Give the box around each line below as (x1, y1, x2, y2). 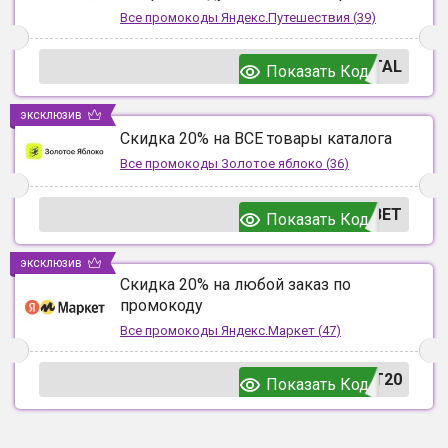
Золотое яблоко (221, 156, 323, 172)
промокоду (120, 296, 203, 316)
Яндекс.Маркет (221, 323, 315, 339)
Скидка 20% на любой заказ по (120, 275, 351, 295)
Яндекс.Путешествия (221, 10, 350, 26)
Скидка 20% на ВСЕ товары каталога (120, 129, 392, 149)
